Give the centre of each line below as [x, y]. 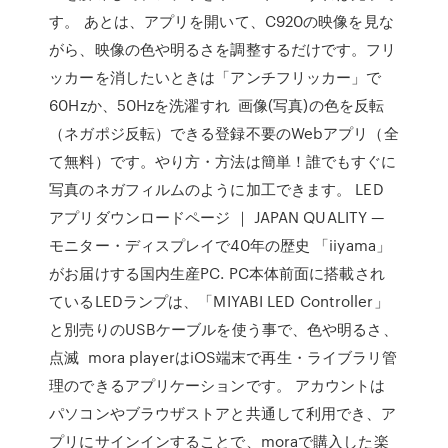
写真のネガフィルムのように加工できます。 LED [216, 189]
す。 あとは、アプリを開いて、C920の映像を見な [221, 21]
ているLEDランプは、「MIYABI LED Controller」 [219, 301]
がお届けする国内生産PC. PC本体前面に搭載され [217, 273]
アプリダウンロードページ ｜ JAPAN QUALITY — [217, 217]
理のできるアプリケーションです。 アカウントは [217, 385]
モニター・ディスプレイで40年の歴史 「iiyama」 [220, 245]
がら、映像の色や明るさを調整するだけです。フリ [223, 49]
